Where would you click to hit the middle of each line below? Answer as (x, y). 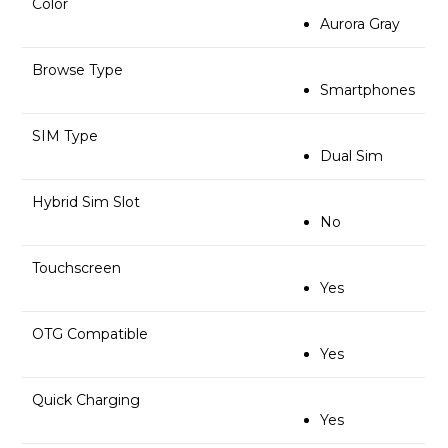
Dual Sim (352, 156)
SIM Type (65, 136)
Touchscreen (77, 268)
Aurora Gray (360, 24)
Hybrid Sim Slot (86, 202)
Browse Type (78, 70)
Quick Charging (86, 400)
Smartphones (368, 90)
